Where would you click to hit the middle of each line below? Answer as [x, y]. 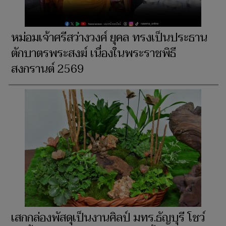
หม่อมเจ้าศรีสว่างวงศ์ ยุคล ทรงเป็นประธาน [109, 38]
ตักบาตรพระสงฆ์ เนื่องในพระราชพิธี [94, 53]
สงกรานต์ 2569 [47, 69]
